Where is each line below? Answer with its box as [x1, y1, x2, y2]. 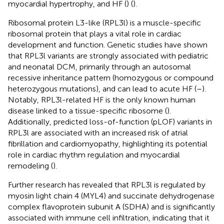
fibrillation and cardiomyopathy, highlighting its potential [8, 138, 207, 148]
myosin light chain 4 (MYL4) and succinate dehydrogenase [8, 190, 214, 200]
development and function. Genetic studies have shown [8, 39, 207, 49]
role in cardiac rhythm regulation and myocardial [8, 149, 180, 159]
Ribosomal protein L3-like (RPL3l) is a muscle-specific [8, 17, 201, 27]
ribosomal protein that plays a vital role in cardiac [8, 28, 181, 38]
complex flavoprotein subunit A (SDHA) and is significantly [8, 201, 215, 211]
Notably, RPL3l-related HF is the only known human [8, 94, 195, 104]
